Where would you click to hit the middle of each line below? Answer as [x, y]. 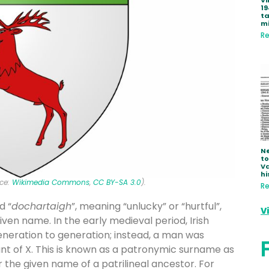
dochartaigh [41, 207]
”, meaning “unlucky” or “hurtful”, [147, 207]
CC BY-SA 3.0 [117, 183]
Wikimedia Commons [50, 183]
